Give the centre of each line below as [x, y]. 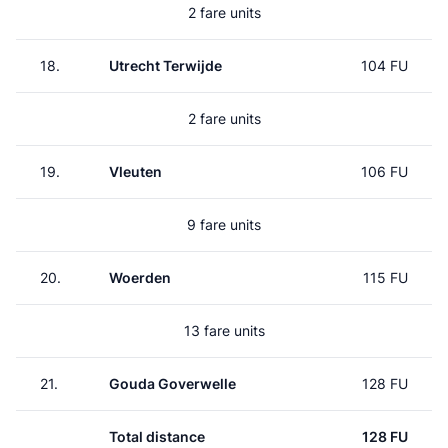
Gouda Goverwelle [172, 383]
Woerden [140, 277]
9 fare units [224, 224]
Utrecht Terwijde [165, 65]
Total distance [157, 436]
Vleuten [135, 171]
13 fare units [224, 330]
